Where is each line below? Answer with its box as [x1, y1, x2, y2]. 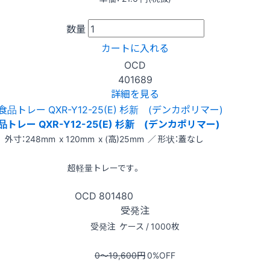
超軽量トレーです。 [67, 162, 141, 174]
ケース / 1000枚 [118, 220, 180, 233]
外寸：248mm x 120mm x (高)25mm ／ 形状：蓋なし [4, 133, 204, 145]
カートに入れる [101, 40, 169, 55]
